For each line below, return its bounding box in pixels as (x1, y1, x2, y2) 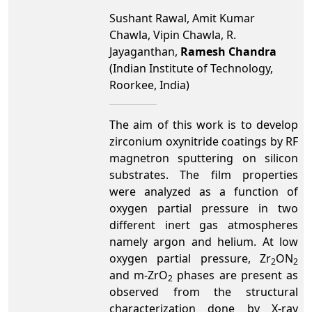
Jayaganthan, (109, 44, 180, 59)
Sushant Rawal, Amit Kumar (109, 10, 255, 26)
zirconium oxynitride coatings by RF (109, 134, 298, 149)
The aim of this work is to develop (109, 117, 298, 132)
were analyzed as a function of (109, 184, 298, 199)
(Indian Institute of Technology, (109, 61, 273, 76)
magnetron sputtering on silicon (109, 150, 298, 166)
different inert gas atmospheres (109, 217, 298, 233)
